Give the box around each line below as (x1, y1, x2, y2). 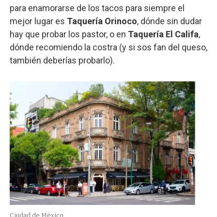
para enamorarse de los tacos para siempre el (10, 2, 185, 13)
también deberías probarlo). (10, 55, 115, 65)
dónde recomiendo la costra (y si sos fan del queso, (10, 42, 207, 52)
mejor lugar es (10, 15, 67, 26)
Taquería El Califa (128, 29, 199, 39)
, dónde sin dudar (137, 15, 202, 26)
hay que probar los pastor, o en (10, 29, 128, 39)
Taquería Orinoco (67, 15, 137, 26)
